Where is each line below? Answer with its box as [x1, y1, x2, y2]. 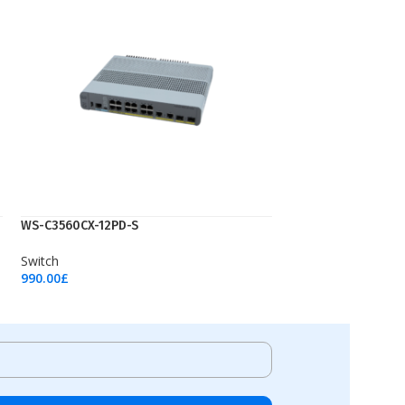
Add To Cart [21, 286, 86, 302]
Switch [21, 252, 59, 269]
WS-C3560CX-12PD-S [21, 218, 138, 233]
